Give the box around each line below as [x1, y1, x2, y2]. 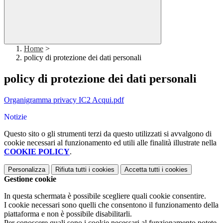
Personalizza [8, 166, 45, 174]
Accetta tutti [124, 166, 160, 174]
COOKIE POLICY [4, 147, 70, 156]
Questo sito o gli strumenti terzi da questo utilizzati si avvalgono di [4, 129, 212, 138]
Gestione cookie [4, 175, 56, 184]
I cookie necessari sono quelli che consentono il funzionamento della [4, 201, 219, 210]
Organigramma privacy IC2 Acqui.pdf [4, 96, 124, 105]
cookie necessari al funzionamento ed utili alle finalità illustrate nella [4, 138, 217, 147]
